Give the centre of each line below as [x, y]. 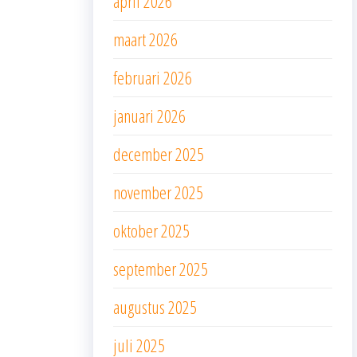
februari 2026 [153, 77]
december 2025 [159, 153]
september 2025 [161, 268]
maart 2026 [145, 39]
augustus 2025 [155, 306]
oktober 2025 [151, 230]
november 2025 [158, 192]
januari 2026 [149, 115]
